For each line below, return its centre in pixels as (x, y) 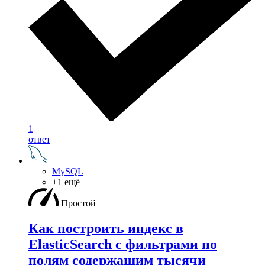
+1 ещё (66, 182)
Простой (78, 203)
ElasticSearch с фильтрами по (123, 245)
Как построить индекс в (106, 229)
